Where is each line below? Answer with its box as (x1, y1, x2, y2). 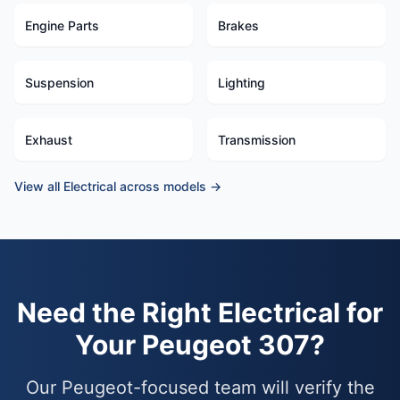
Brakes (218, 18, 259, 33)
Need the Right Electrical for (17, 296, 383, 329)
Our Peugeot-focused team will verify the (25, 377, 375, 398)
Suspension (25, 75, 94, 90)
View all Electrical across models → (14, 179, 221, 194)
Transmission (218, 132, 296, 147)
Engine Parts (25, 18, 99, 33)
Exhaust (25, 132, 72, 147)
